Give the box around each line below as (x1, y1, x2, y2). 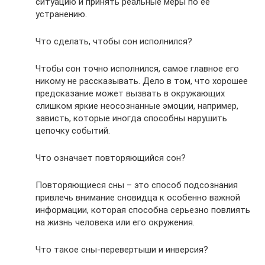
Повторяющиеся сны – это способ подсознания (35, 179, 238, 190)
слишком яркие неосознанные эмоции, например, (35, 100, 238, 111)
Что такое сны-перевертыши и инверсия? (35, 244, 208, 255)
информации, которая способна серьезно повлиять (35, 204, 250, 215)
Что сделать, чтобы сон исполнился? (35, 35, 192, 47)
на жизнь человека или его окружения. (35, 216, 195, 228)
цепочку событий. (35, 125, 110, 136)
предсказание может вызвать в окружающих (35, 88, 225, 99)
